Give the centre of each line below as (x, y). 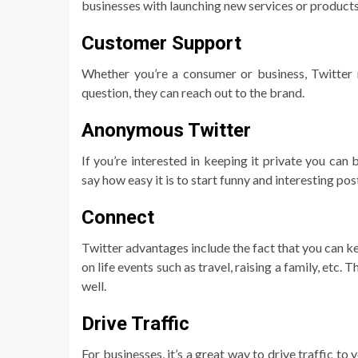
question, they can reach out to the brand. (193, 92)
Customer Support (161, 43)
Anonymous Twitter (166, 130)
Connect (118, 217)
